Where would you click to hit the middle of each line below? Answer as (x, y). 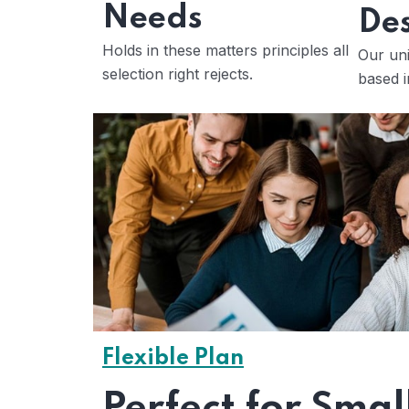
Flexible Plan (173, 358)
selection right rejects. (178, 74)
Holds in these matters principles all (225, 50)
